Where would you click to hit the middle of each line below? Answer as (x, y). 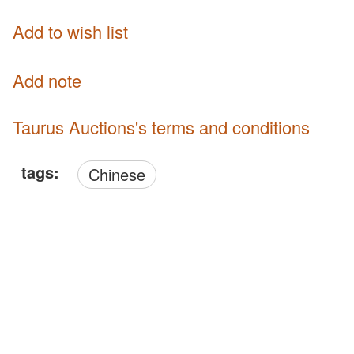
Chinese (122, 174)
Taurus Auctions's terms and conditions (166, 126)
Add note (47, 80)
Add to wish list (70, 31)
